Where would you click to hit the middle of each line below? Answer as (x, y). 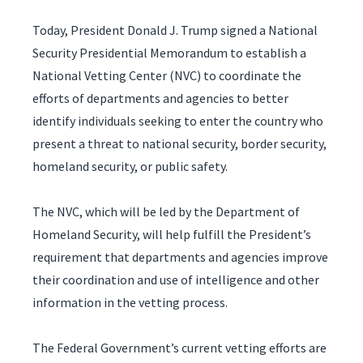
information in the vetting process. (130, 302)
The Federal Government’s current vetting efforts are (179, 347)
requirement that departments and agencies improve (180, 256)
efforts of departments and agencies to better (160, 98)
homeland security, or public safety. (130, 166)
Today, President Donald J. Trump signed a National (175, 30)
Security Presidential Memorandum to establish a (169, 52)
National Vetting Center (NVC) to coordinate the (167, 75)
